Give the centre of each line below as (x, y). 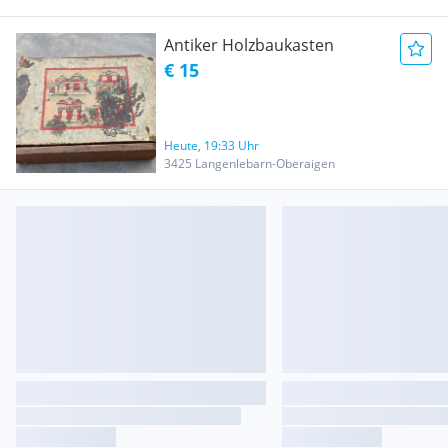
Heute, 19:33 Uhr (211, 145)
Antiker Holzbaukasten (249, 45)
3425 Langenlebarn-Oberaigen (249, 163)
